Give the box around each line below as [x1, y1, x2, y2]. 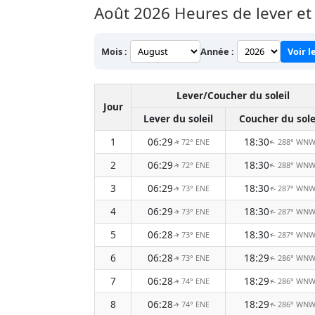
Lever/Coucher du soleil [176, 89, 290, 102]
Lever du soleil [143, 112, 213, 125]
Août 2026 [94, 2, 170, 24]
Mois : [101, 44, 127, 58]
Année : [200, 44, 234, 58]
